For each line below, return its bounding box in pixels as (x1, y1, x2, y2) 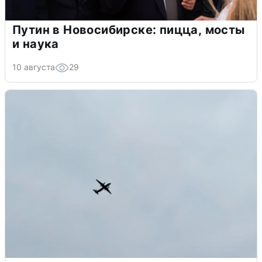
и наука (12, 36, 59, 51)
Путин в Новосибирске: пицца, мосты (12, 22, 245, 37)
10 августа (12, 61, 55, 72)
